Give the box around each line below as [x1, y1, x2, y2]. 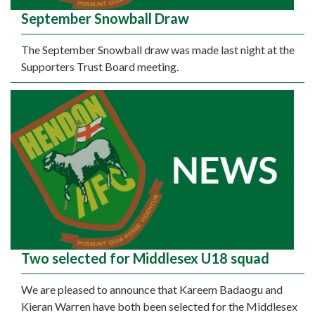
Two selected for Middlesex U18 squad [21, 250, 269, 267]
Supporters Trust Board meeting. [21, 60, 179, 74]
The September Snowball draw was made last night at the [21, 43, 295, 57]
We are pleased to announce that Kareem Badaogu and [21, 283, 283, 297]
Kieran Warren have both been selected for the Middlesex [21, 300, 297, 314]
